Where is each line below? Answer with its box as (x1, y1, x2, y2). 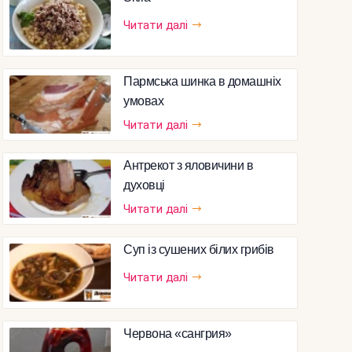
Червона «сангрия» (123, 326, 232, 340)
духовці (123, 178, 165, 192)
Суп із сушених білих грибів (123, 242, 274, 256)
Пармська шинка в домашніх (123, 74, 281, 88)
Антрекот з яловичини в (123, 158, 253, 172)
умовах (123, 93, 163, 108)
